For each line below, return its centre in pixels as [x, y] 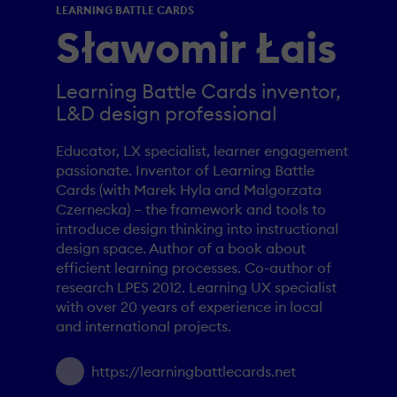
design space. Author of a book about [181, 248]
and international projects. [144, 326]
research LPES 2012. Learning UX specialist [196, 287]
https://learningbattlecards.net [194, 371]
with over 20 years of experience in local [189, 306]
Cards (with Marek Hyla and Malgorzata [189, 189]
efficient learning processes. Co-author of [194, 267]
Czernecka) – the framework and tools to [191, 209]
